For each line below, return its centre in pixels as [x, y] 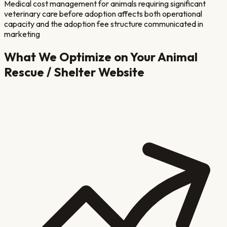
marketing [22, 34]
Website [120, 72]
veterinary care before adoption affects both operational [103, 14]
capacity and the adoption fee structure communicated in [104, 24]
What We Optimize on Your [81, 57]
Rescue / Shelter [50, 72]
